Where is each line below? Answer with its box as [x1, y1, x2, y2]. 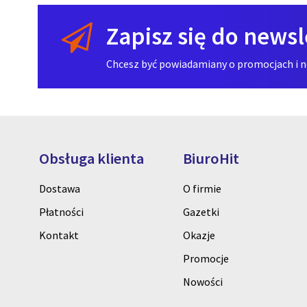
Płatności [39, 205, 84, 219]
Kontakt [39, 228, 79, 243]
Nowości [183, 275, 223, 289]
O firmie [183, 182, 221, 196]
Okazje [183, 228, 215, 243]
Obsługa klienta [39, 149, 144, 169]
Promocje [183, 251, 229, 266]
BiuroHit [183, 149, 239, 169]
